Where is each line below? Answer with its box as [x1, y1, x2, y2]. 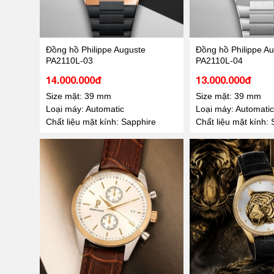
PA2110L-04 [195, 55, 243, 65]
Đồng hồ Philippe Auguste [45, 44, 146, 54]
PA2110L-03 [45, 55, 93, 65]
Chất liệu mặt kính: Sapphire [45, 116, 156, 127]
